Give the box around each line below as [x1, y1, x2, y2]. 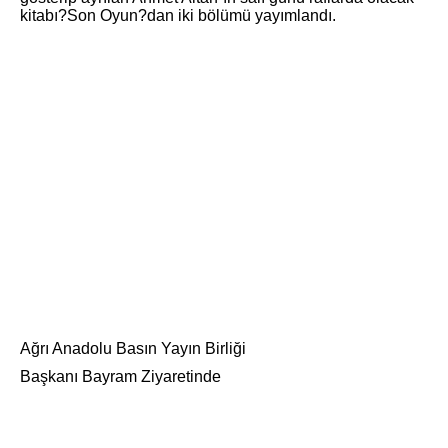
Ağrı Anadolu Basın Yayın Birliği [20, 340, 246, 358]
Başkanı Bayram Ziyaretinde [20, 368, 221, 386]
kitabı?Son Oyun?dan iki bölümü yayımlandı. [20, 7, 336, 24]
